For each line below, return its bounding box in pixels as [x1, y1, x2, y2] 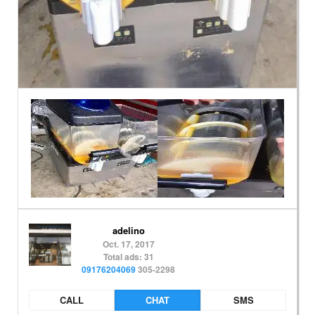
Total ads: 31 [103, 250, 154, 263]
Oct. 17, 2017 [102, 238, 155, 250]
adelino [112, 224, 145, 237]
